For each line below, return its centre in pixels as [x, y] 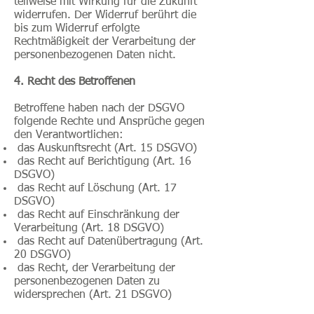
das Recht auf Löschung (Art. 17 [95, 189]
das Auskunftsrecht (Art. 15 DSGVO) [105, 149]
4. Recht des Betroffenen [75, 82]
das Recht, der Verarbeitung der [95, 268]
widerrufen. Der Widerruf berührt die [105, 15]
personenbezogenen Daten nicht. [95, 55]
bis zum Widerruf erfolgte [77, 29]
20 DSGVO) [42, 255]
